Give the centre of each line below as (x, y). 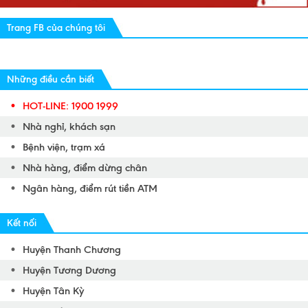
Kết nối (22, 223)
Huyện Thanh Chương (72, 250)
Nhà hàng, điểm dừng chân (85, 168)
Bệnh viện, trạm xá (64, 147)
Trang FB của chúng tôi (56, 28)
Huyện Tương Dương (69, 271)
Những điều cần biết (51, 80)
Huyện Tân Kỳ (53, 291)
